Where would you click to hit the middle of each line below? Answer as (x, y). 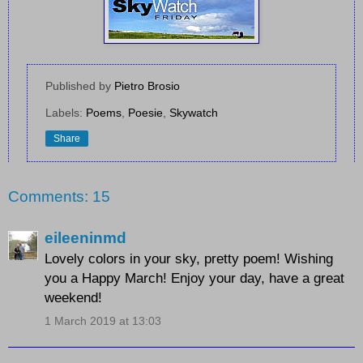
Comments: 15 (59, 197)
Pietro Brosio (147, 86)
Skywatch (194, 113)
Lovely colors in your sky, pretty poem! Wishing (189, 258)
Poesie (145, 113)
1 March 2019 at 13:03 (103, 320)
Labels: (66, 113)
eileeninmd (85, 237)
